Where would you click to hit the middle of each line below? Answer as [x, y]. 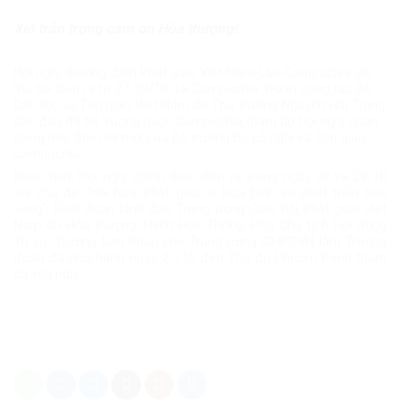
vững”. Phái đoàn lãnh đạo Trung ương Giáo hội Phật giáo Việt [200, 210]
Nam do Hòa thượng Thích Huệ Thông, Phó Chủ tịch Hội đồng [200, 226]
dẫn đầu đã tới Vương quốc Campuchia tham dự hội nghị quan [196, 122]
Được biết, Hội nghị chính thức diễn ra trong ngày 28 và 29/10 [200, 177]
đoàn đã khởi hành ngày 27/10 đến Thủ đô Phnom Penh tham [200, 259]
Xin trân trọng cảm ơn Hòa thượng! [125, 29]
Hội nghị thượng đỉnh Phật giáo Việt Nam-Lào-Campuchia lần [193, 73]
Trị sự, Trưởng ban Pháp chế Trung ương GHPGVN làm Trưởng [200, 242]
